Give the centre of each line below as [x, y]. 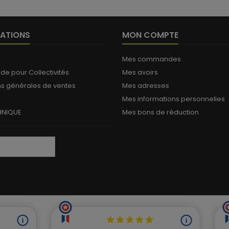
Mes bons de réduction [161, 112]
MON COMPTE [150, 35]
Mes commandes [152, 59]
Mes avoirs [140, 72]
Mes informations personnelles [174, 99]
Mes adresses [146, 86]
